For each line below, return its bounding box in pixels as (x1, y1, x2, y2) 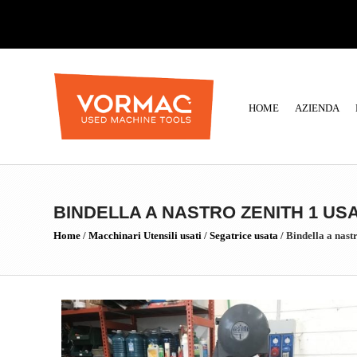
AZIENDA (295, 102, 339, 114)
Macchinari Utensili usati (88, 229, 202, 241)
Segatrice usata (210, 229, 278, 241)
